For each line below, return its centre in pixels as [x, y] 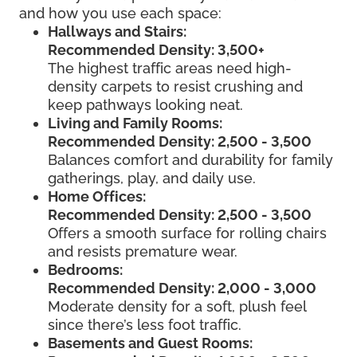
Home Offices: [97, 196]
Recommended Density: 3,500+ [156, 49]
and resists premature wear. [143, 251]
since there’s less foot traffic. [145, 324]
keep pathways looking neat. [145, 104]
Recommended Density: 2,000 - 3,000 [182, 288]
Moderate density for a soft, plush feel [177, 306]
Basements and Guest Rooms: [150, 343]
